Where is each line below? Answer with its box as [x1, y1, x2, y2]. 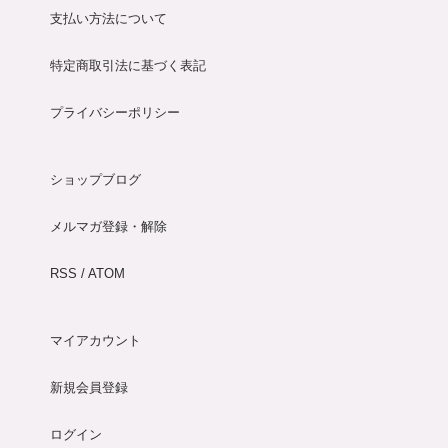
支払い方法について [50, 10, 167, 26]
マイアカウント [50, 332, 141, 348]
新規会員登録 [50, 379, 128, 395]
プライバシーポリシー [50, 104, 180, 120]
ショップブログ [50, 171, 141, 187]
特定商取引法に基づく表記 [50, 57, 206, 73]
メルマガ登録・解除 [50, 218, 167, 234]
